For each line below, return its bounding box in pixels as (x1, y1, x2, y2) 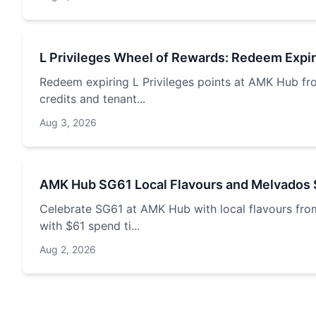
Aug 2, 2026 (39, 243, 96, 255)
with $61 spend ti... (39, 219, 140, 233)
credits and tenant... (39, 92, 145, 106)
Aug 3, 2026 (39, 116, 97, 128)
